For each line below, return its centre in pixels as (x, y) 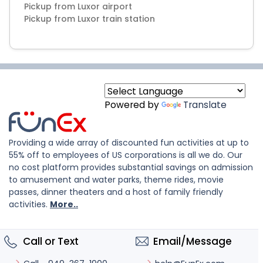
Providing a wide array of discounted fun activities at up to (129, 143)
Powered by (133, 105)
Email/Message (193, 241)
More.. (64, 204)
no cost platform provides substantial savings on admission (131, 167)
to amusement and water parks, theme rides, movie (116, 180)
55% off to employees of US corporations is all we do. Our (126, 155)
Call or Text (50, 241)
